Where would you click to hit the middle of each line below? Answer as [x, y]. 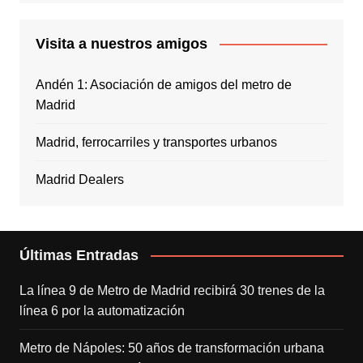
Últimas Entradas [79, 255]
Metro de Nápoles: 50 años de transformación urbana [171, 348]
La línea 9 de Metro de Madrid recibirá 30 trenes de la [172, 290]
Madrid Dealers [79, 179]
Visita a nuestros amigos [121, 43]
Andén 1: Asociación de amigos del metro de [163, 84]
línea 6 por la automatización [102, 310]
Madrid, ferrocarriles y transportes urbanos [156, 142]
